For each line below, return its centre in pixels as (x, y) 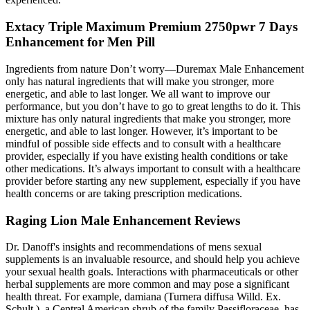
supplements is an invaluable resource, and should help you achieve (153, 259)
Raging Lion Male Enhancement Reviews (123, 220)
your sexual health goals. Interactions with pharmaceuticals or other (152, 272)
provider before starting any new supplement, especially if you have (153, 181)
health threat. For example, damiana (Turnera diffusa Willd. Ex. (143, 297)
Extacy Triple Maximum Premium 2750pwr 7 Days (152, 27)
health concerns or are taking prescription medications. (124, 193)
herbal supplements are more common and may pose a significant (147, 284)
